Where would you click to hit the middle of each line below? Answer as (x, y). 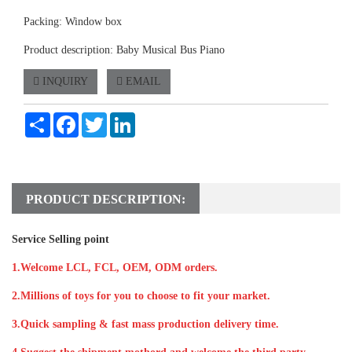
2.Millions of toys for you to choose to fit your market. (141, 296)
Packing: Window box (73, 22)
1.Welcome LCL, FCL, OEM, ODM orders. (115, 268)
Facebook (100, 118)
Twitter (123, 118)
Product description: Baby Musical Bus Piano (124, 50)
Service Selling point (60, 239)
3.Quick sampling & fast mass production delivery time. (145, 324)
